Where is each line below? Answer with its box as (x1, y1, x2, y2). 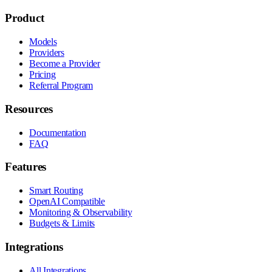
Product (5, 12, 44, 25)
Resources (5, 102, 53, 115)
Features (5, 160, 46, 174)
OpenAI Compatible (29, 196, 105, 207)
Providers (29, 47, 64, 58)
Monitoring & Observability (29, 207, 132, 218)
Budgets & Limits (29, 218, 95, 229)
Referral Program (29, 80, 93, 91)
